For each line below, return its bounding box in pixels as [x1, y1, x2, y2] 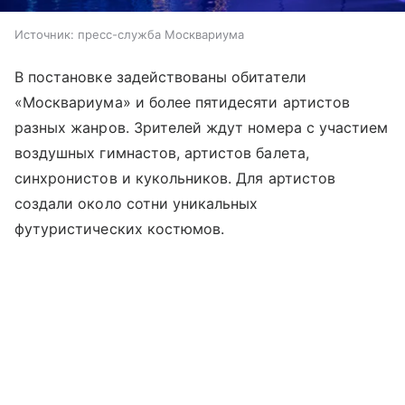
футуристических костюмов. [14, 219, 225, 238]
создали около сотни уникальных [14, 193, 259, 212]
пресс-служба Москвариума [78, 26, 244, 42]
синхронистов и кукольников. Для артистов [14, 168, 335, 187]
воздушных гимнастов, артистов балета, [14, 143, 309, 162]
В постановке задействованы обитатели [14, 67, 306, 86]
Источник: [14, 26, 74, 42]
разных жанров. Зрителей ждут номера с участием [14, 118, 389, 137]
